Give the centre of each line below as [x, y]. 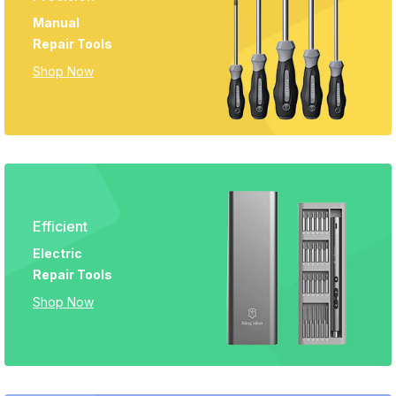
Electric [57, 254]
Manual [56, 23]
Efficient [60, 227]
